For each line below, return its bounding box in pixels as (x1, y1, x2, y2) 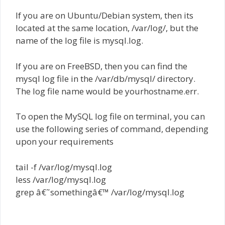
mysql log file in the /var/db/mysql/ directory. (16, 72, 195, 84)
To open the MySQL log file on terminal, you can (16, 110, 205, 122)
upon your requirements (16, 136, 114, 147)
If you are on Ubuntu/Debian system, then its (16, 10, 193, 21)
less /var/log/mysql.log (16, 173, 106, 185)
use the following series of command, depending (16, 123, 208, 135)
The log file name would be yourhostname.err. (16, 85, 199, 97)
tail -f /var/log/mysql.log (16, 161, 112, 173)
